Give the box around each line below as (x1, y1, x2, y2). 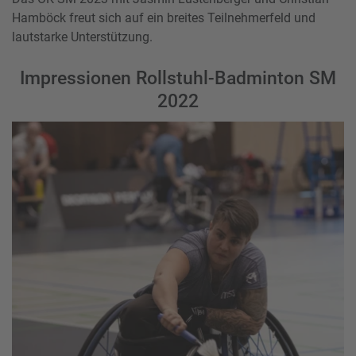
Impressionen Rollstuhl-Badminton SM (20, 66, 336, 89)
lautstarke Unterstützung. (12, 29, 153, 44)
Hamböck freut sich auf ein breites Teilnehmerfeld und (12, 10, 315, 25)
